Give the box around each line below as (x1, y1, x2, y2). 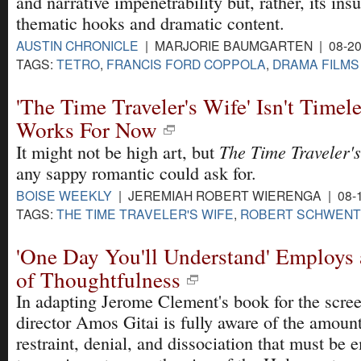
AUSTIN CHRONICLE (16, 35, 139, 54)
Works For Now (16, 114, 157, 144)
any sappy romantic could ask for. (16, 160, 256, 185)
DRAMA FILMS (272, 54, 359, 73)
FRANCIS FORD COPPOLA (106, 54, 266, 73)
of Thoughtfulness (16, 264, 180, 295)
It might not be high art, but (16, 139, 219, 164)
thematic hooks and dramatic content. (16, 10, 284, 35)
